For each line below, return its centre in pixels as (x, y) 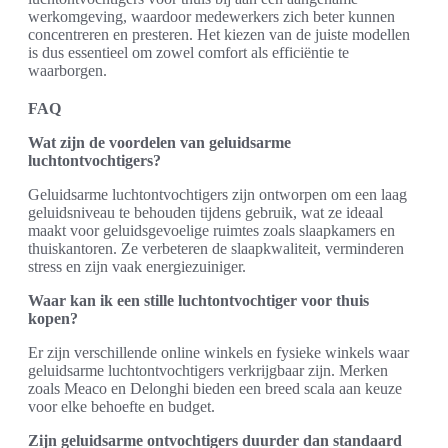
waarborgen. (67, 70)
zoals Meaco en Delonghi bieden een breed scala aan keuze (215, 388)
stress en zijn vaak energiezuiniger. (137, 266)
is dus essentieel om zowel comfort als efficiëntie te (188, 52)
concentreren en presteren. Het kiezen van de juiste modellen (219, 34)
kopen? (53, 318)
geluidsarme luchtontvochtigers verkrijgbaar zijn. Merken (208, 370)
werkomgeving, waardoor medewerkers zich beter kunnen (211, 16)
